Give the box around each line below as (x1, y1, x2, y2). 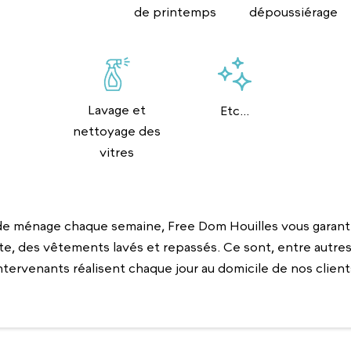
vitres (99, 145, 134, 160)
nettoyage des (72, 124, 161, 139)
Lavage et (87, 103, 146, 118)
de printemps (134, 5, 217, 20)
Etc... (219, 103, 249, 118)
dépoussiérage (248, 5, 338, 20)
